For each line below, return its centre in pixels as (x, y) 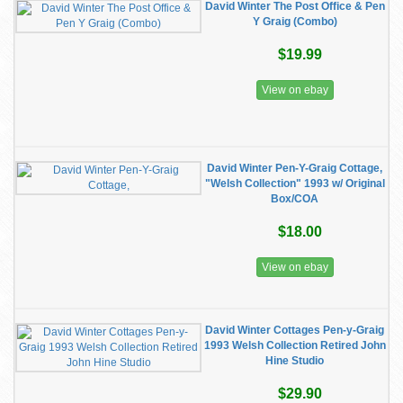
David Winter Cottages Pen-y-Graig (295, 330)
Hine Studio (295, 361)
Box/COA (295, 199)
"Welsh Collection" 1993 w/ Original (295, 184)
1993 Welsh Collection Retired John (295, 345)
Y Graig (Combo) (295, 22)
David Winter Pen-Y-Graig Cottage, (295, 168)
